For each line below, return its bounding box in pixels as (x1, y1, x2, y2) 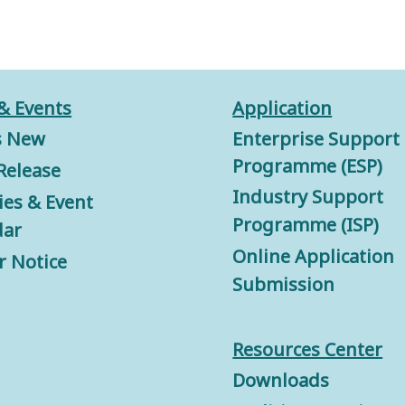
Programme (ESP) (232, 154, 383, 179)
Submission (232, 272, 335, 297)
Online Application (232, 244, 395, 269)
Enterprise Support (232, 127, 400, 152)
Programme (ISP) (232, 212, 380, 238)
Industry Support (232, 184, 384, 210)
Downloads (232, 368, 330, 393)
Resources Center (232, 337, 383, 363)
